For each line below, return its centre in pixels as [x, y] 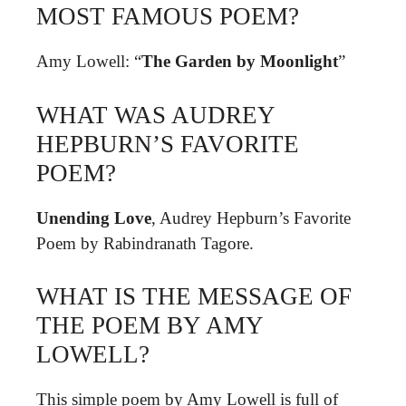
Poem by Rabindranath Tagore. [145, 243]
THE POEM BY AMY [150, 325]
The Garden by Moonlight [240, 61]
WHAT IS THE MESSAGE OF [194, 296]
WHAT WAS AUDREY [155, 115]
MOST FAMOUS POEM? [168, 16]
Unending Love [94, 217]
